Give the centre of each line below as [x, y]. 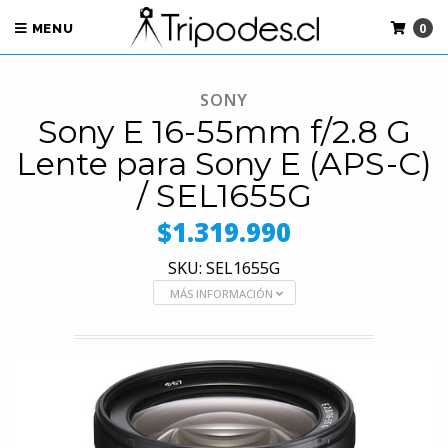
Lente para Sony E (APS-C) [224, 163]
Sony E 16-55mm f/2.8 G [224, 131]
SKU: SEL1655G [224, 267]
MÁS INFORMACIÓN [222, 293]
